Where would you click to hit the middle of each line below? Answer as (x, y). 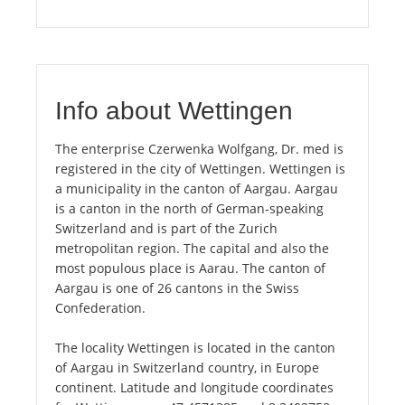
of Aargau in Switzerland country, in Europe (187, 368)
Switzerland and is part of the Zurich (166, 229)
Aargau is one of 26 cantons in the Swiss (177, 288)
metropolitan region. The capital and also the (192, 249)
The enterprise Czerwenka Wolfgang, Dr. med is (199, 149)
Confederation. (100, 308)
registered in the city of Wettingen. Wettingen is (200, 169)
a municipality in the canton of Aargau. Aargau (197, 189)
